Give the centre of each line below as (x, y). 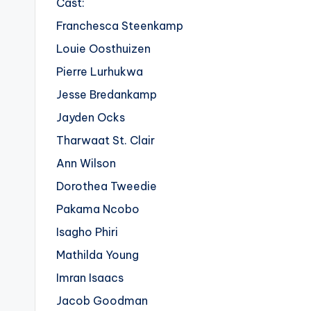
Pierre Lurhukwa (100, 72)
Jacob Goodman (102, 301)
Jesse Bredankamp (107, 95)
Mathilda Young (98, 255)
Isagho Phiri (87, 232)
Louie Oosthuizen (103, 49)
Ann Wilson (86, 163)
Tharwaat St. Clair (106, 141)
